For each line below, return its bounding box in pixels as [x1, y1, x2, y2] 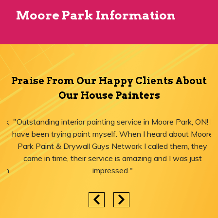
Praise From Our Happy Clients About [11, 75, 207, 87]
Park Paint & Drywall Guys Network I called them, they [14, 141, 204, 151]
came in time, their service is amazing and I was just [19, 153, 199, 163]
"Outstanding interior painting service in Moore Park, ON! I [9, 117, 209, 127]
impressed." [89, 165, 129, 176]
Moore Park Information [16, 8, 176, 23]
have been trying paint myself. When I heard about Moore [8, 129, 210, 139]
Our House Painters [58, 90, 160, 102]
